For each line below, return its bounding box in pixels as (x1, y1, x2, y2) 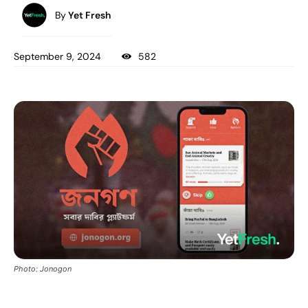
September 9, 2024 (14, 50, 101, 63)
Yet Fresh (68, 8, 111, 21)
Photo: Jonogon (14, 264, 71, 274)
